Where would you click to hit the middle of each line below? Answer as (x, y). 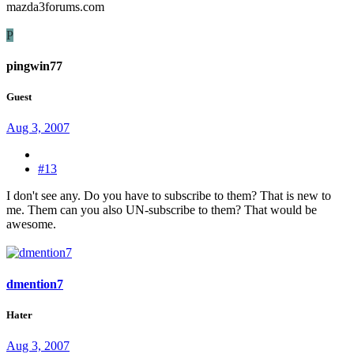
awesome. (31, 224)
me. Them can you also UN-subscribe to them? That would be (162, 210)
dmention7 (35, 284)
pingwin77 (34, 66)
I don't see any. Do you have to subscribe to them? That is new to (169, 196)
